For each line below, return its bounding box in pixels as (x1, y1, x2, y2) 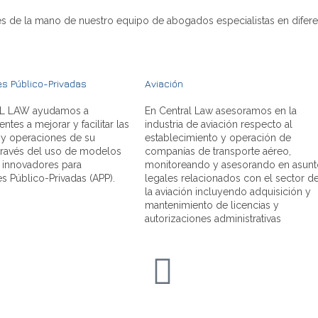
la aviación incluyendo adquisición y (145, 185, 311, 197)
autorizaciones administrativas (145, 212, 281, 224)
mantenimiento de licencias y (145, 199, 279, 211)
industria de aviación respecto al (145, 118, 292, 130)
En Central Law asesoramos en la (145, 104, 297, 116)
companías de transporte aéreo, (145, 145, 291, 157)
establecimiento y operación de (145, 131, 291, 143)
